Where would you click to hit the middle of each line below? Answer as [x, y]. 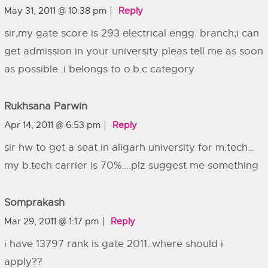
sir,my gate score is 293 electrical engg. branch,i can [132, 33]
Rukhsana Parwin [46, 106]
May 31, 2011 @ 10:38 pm [55, 11]
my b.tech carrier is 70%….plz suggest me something [131, 165]
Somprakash [34, 202]
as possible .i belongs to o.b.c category [99, 69]
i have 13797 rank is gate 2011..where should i [114, 244]
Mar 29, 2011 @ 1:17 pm [51, 221]
